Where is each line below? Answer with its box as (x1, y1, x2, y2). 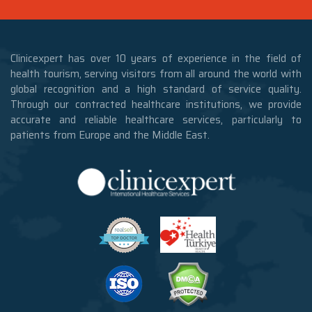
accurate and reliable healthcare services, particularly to (10, 111, 302, 128)
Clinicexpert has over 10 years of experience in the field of (10, 49, 302, 67)
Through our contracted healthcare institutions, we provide (10, 95, 302, 113)
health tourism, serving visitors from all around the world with (10, 65, 302, 82)
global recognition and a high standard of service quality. (10, 80, 302, 97)
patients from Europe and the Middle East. (10, 126, 210, 143)
